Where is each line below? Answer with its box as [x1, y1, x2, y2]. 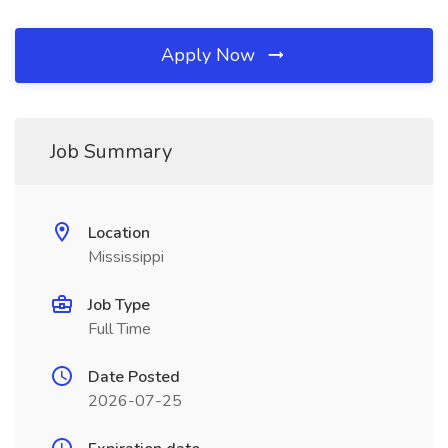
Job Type [88, 294, 150, 316]
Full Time [88, 318, 151, 340]
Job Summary [50, 138, 172, 165]
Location [88, 222, 150, 244]
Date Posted [88, 366, 180, 388]
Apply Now [161, 43, 260, 67]
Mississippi [88, 246, 164, 268]
